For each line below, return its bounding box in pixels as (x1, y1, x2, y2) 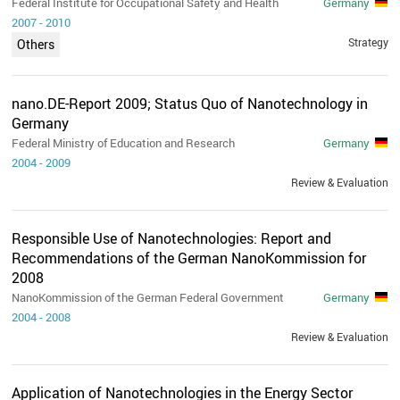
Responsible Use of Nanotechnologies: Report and (12, 228, 332, 248)
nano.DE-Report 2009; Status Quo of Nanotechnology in (12, 93, 369, 113)
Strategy (347, 34, 388, 49)
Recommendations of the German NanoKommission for (12, 247, 367, 268)
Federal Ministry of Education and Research (12, 134, 236, 151)
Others (17, 35, 55, 53)
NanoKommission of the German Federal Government (12, 288, 285, 305)
